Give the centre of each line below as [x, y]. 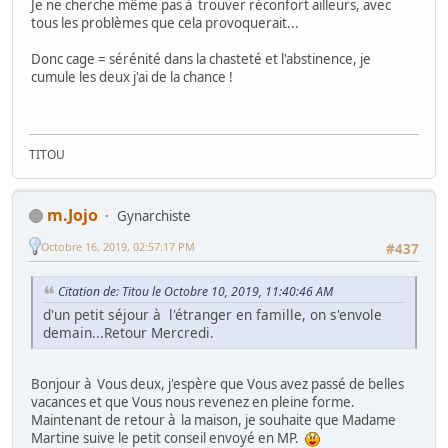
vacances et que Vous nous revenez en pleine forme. [193, 401]
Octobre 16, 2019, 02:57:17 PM [118, 246]
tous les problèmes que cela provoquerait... [165, 23]
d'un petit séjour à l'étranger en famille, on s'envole [212, 314]
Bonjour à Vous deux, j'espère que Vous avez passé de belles [217, 383]
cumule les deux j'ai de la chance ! [132, 77]
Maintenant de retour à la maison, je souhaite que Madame [213, 419]
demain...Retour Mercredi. [128, 332]
